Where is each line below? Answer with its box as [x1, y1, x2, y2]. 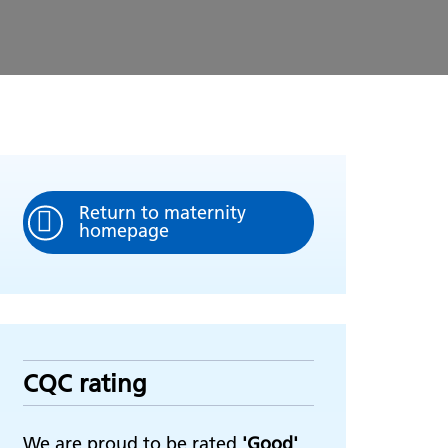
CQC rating [23, 369, 147, 398]
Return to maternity [79, 201, 246, 224]
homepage [79, 219, 169, 242]
